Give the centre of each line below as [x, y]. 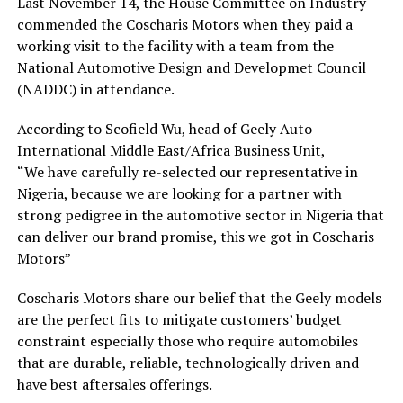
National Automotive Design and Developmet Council [191, 67]
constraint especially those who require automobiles [187, 340]
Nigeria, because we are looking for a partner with [179, 193]
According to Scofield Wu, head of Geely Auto [164, 128]
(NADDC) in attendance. [95, 89]
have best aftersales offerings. [114, 384]
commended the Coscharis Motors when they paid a [184, 24]
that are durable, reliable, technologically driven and [188, 362]
